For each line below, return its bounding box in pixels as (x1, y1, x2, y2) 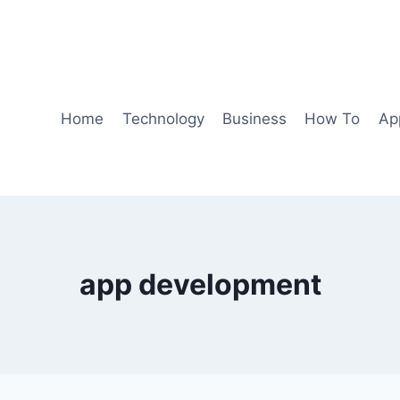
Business (221, 109, 287, 128)
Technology (121, 109, 204, 128)
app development (79, 266, 321, 302)
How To (304, 109, 361, 128)
